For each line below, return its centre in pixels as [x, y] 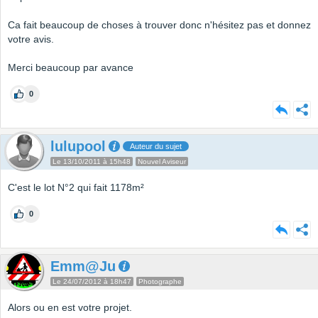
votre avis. [31, 39]
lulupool [78, 147]
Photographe [160, 282]
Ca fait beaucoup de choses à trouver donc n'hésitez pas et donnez [159, 25]
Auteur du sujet [156, 147]
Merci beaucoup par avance [71, 68]
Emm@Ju [83, 267]
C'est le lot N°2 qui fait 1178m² [76, 188]
